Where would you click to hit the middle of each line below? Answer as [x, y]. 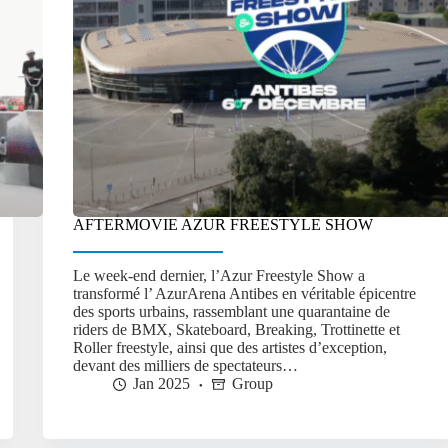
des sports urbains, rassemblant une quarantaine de [232, 312]
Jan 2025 [162, 384]
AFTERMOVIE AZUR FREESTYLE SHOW [223, 224]
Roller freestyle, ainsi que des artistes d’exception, [230, 348]
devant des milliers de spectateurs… [186, 366]
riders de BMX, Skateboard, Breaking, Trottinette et [237, 330]
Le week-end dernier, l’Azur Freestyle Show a [219, 276]
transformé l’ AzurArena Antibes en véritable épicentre [245, 294]
